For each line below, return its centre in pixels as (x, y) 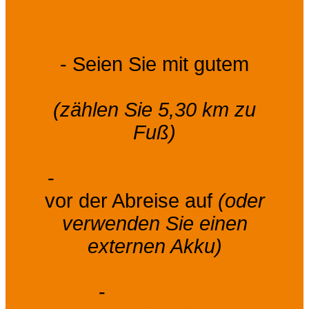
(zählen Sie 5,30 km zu (154, 110)
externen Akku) (154, 247)
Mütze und (161, 292)
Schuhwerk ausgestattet (154, 87)
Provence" (154, 17)
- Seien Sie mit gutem (154, 64)
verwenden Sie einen (154, 224)
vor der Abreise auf (131, 201)
